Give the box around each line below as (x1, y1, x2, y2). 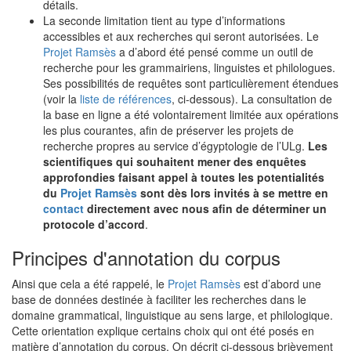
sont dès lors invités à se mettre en (137, 185, 328, 201)
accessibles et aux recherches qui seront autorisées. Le (43, 28, 319, 44)
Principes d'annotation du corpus (12, 244, 280, 271)
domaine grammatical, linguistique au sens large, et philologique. (12, 307, 333, 323)
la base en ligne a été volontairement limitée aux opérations (43, 107, 338, 122)
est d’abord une (241, 276, 321, 291)
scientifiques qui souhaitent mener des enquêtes (43, 154, 306, 169)
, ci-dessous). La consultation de (172, 91, 332, 107)
